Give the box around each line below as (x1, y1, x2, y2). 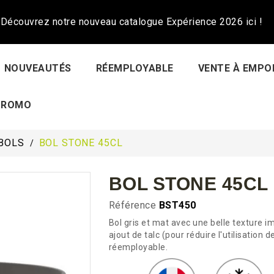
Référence (108, 199, 156, 211)
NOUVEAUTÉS (4, 62, 72, 74)
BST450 (158, 199, 196, 211)
